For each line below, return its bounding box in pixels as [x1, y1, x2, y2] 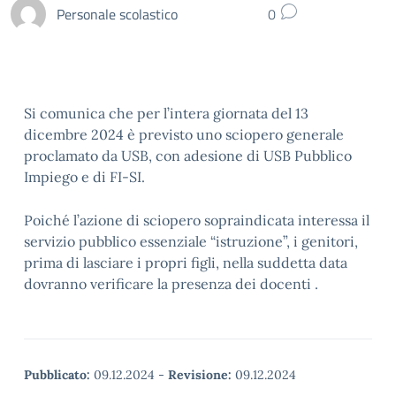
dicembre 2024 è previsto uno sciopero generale [24, 126, 344, 143]
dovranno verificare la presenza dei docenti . [24, 275, 318, 293]
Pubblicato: [24, 367, 90, 383]
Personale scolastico [57, 3, 178, 25]
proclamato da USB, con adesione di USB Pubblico [24, 147, 352, 164]
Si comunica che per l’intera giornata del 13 [24, 104, 308, 122]
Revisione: [168, 367, 232, 383]
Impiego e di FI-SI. [24, 168, 145, 186]
